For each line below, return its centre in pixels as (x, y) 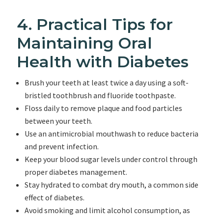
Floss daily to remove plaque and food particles (103, 108)
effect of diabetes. (54, 197)
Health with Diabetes (102, 62)
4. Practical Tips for (95, 24)
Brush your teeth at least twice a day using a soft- (106, 82)
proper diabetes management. (76, 172)
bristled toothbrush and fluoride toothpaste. (100, 95)
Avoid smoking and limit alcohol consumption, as (107, 210)
